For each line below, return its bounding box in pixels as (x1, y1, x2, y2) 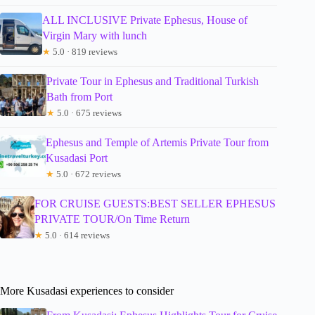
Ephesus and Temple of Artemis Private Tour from (45, 136, 269, 149)
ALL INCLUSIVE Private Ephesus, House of (42, 14, 248, 27)
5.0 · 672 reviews (53, 169, 121, 180)
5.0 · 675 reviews (54, 108, 122, 119)
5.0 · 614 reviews (42, 230, 110, 241)
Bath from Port (46, 91, 112, 103)
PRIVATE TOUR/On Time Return (34, 213, 190, 226)
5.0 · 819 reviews (51, 46, 118, 58)
